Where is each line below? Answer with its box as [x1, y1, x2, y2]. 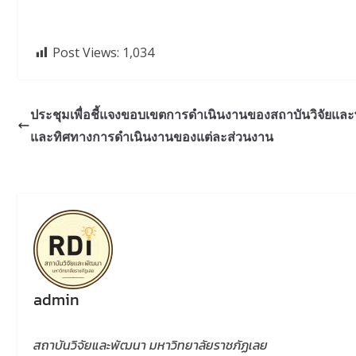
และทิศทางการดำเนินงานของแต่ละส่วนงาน [30, 128, 273, 146]
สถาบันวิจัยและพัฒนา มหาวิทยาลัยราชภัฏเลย [33, 335, 268, 354]
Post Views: [52, 44, 119, 62]
